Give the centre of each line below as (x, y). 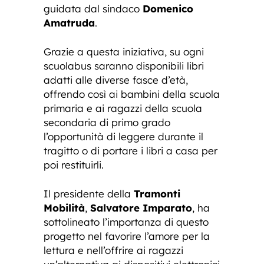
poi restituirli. (74, 165)
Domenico (168, 9)
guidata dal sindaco (93, 9)
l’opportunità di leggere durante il (123, 137)
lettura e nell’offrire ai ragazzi (113, 250)
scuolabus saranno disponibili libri (124, 66)
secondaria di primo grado (107, 123)
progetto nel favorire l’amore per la (127, 236)
